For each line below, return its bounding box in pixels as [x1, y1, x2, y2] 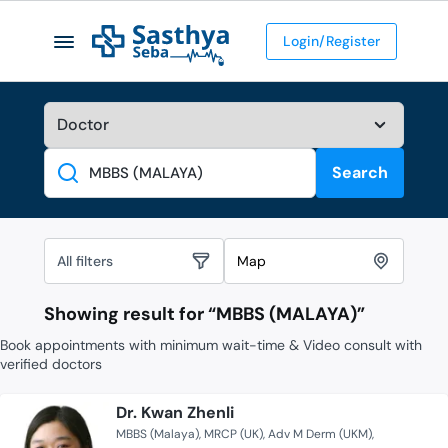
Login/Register [282, 31, 380, 50]
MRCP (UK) [204, 426, 263, 443]
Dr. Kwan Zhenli [116, 402, 234, 424]
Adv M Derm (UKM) [268, 426, 372, 443]
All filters [57, 251, 113, 270]
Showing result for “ [44, 302, 216, 327]
